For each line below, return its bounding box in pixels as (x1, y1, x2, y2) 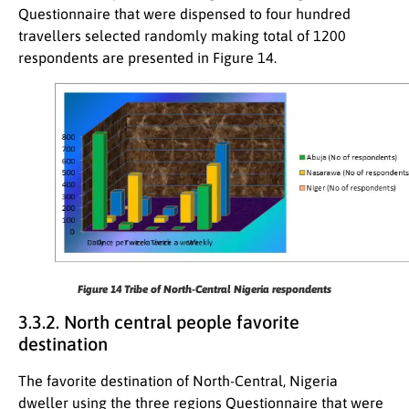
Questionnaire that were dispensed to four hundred (18, 5, 351, 23)
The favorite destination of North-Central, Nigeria (18, 372, 338, 390)
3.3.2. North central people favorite (18, 311, 299, 333)
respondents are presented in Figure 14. (18, 49, 277, 67)
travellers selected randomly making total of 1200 (18, 27, 346, 45)
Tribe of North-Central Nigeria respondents (124, 283, 331, 297)
